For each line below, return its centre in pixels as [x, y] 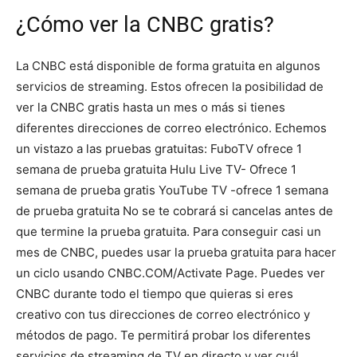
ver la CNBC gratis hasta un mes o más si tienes [151, 107]
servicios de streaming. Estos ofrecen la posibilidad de [170, 86]
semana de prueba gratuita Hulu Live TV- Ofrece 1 [156, 169]
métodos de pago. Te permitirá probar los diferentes [163, 335]
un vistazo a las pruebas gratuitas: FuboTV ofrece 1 [159, 148]
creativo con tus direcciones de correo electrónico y [163, 314]
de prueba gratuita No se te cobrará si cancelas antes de [175, 210]
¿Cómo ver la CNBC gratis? [145, 24]
